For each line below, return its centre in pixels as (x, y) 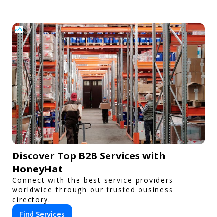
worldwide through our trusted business (93, 189)
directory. (31, 199)
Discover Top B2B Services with (89, 155)
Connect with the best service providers (93, 180)
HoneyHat (38, 169)
